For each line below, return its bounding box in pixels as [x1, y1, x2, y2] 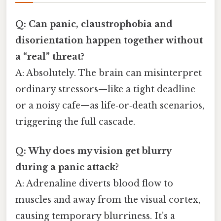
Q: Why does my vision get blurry [15, 145, 171, 156]
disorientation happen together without [15, 35, 203, 46]
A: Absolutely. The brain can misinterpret [15, 67, 202, 78]
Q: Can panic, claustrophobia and [15, 18, 173, 30]
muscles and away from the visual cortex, [15, 194, 200, 205]
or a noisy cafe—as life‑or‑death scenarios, [15, 100, 204, 111]
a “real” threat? [15, 51, 84, 62]
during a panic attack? [15, 161, 119, 173]
